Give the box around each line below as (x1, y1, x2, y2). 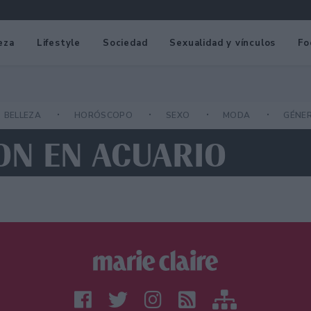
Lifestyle (36, 36, 81, 49)
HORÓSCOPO (74, 110, 135, 121)
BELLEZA (3, 110, 44, 121)
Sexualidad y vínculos (169, 36, 276, 49)
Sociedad (103, 36, 148, 49)
